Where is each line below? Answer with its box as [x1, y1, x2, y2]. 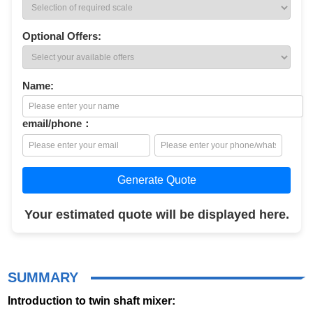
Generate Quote [117, 174, 196, 187]
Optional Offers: [22, 30, 102, 43]
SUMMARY [8, 270, 79, 286]
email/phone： [22, 117, 93, 130]
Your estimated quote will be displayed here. [24, 208, 289, 222]
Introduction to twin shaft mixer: [8, 294, 176, 307]
